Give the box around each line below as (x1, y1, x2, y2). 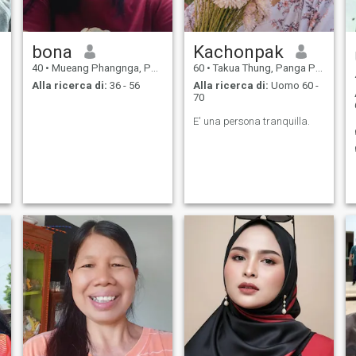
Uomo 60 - (268, 79, 319, 92)
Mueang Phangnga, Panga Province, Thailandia (48, 61, 151, 74)
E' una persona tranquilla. (192, 115, 310, 128)
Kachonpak (192, 41, 284, 62)
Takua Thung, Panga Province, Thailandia (210, 61, 315, 74)
